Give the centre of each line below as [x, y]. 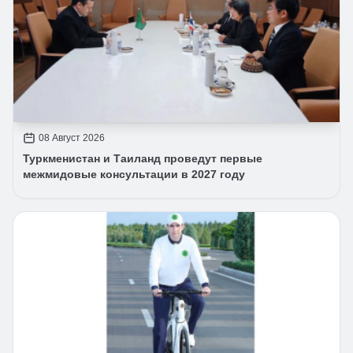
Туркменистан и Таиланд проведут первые [143, 158]
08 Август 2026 [72, 137]
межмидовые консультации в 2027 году [134, 174]
